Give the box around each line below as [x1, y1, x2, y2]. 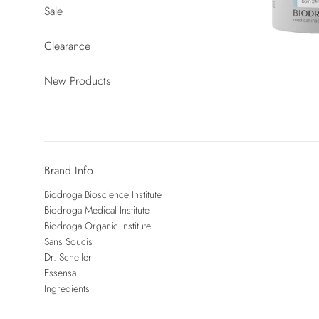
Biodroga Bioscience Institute [44, 187, 162, 202]
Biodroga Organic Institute [44, 218, 151, 233]
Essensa [44, 265, 76, 280]
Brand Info [44, 162, 93, 179]
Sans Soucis [44, 234, 93, 249]
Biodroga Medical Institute [44, 202, 150, 217]
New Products [44, 72, 110, 89]
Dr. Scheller [44, 249, 92, 264]
